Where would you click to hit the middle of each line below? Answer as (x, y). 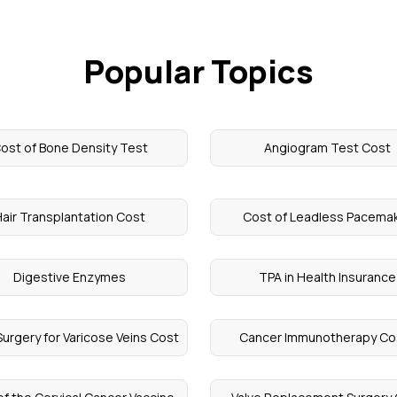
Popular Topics (198, 71)
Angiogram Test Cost (327, 148)
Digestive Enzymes (70, 277)
